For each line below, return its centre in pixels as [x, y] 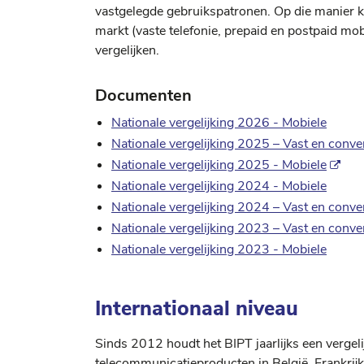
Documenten [143, 95]
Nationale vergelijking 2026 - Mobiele [219, 123]
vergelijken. [127, 50]
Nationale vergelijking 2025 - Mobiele [219, 165]
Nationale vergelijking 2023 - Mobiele [219, 249]
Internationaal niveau [197, 308]
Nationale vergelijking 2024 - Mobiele [219, 186]
